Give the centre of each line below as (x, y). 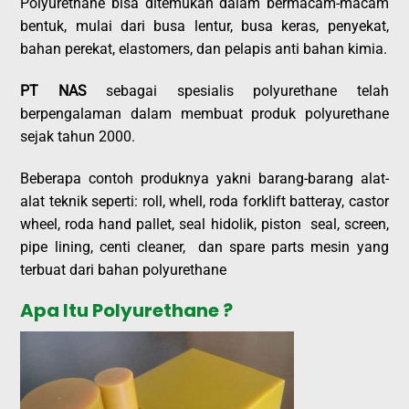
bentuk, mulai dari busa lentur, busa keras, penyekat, (204, 26)
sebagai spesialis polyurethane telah (247, 90)
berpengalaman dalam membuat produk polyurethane (204, 113)
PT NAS (63, 90)
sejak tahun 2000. (78, 136)
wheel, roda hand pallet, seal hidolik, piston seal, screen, (204, 224)
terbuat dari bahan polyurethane (124, 269)
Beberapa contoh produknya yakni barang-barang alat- (204, 178)
